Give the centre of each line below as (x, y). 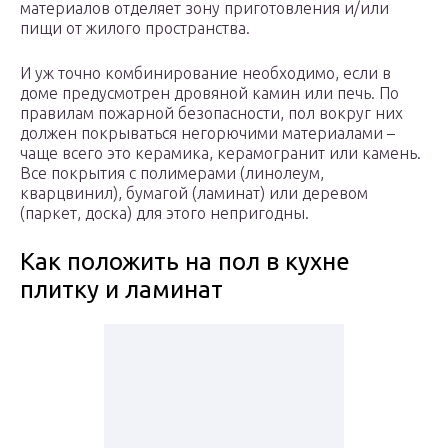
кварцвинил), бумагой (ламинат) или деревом (194, 193)
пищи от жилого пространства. (135, 28)
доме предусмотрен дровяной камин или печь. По (209, 93)
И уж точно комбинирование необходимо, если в (205, 73)
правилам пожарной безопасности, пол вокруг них (211, 113)
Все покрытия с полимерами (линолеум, (172, 173)
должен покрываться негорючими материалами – (207, 133)
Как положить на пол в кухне (185, 262)
